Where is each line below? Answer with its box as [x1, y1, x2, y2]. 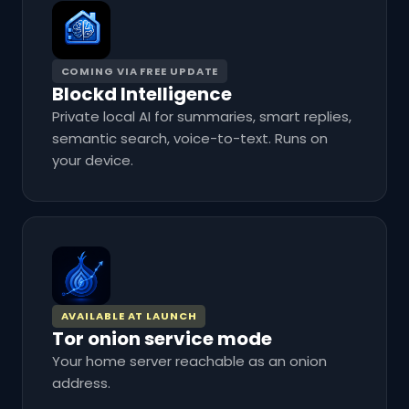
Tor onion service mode [52, 326, 272, 352]
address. [52, 373, 110, 393]
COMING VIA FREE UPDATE [60, 63, 219, 79]
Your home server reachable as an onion [52, 351, 327, 372]
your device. [52, 150, 133, 170]
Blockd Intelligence [52, 80, 232, 107]
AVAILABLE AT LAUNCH [60, 309, 197, 324]
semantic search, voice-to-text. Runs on [52, 128, 328, 148]
